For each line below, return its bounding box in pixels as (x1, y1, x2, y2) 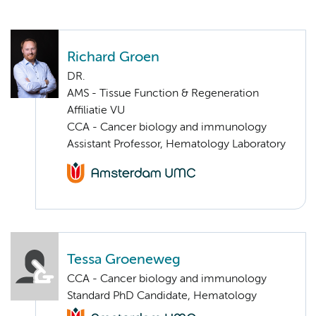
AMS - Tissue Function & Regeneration (67, 87, 259, 99)
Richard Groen (67, 50, 159, 64)
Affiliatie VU (67, 104, 125, 116)
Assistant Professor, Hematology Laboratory (67, 138, 286, 150)
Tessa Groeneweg (67, 253, 181, 267)
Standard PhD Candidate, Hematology (67, 290, 257, 302)
